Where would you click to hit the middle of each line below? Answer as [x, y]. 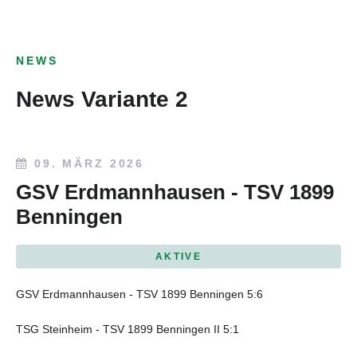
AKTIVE [178, 257]
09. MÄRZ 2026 [89, 164]
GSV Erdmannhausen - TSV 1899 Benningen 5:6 [139, 294]
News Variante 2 [102, 99]
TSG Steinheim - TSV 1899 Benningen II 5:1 [127, 329]
